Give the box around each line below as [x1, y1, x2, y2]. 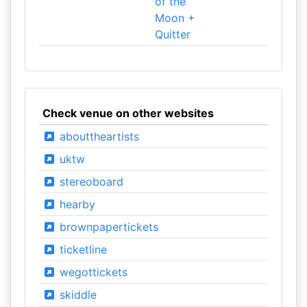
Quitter [154, 27, 191, 41]
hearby [56, 197, 95, 211]
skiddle [56, 288, 97, 302]
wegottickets [56, 265, 127, 279]
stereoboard [56, 175, 123, 188]
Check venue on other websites [42, 106, 214, 120]
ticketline [56, 243, 107, 256]
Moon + [154, 11, 195, 25]
